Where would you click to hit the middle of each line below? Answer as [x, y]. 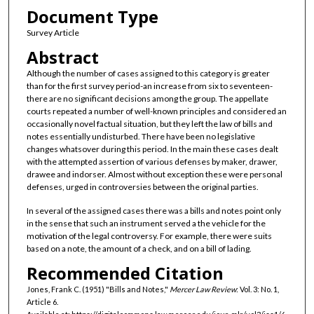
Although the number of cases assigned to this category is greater [148, 74]
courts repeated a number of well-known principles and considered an [156, 111]
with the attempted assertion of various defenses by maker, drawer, [152, 162]
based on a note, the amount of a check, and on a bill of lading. [139, 248]
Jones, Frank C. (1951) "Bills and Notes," [98, 289]
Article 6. [42, 301]
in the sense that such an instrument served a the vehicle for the [146, 223]
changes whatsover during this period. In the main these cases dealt [152, 149]
